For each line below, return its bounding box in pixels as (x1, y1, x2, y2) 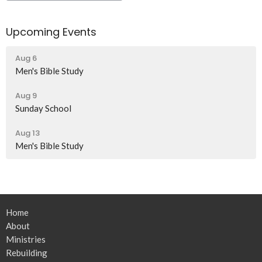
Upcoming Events (6, 24, 96, 39)
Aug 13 (15, 127, 40, 139)
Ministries (6, 234, 46, 245)
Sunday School (15, 103, 71, 114)
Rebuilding (6, 247, 47, 258)
